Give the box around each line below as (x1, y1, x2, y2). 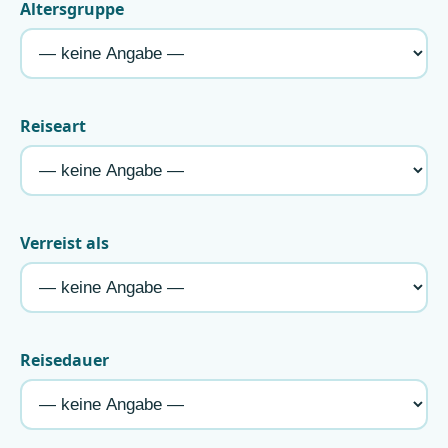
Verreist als (20, 232, 109, 255)
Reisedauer (20, 349, 109, 372)
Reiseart (20, 115, 86, 138)
